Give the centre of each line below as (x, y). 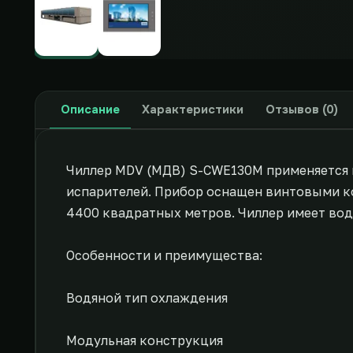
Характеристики (193, 109)
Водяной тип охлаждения (147, 298)
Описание (90, 109)
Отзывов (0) (302, 109)
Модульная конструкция (145, 340)
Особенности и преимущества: (164, 255)
